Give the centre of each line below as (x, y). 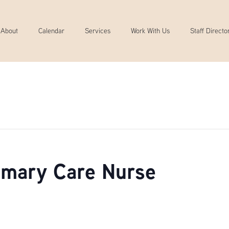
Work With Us (150, 31)
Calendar (51, 31)
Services (97, 31)
